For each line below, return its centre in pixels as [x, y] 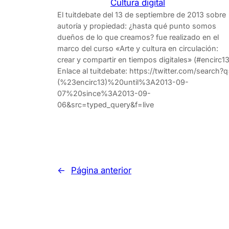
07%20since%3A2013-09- [104, 94]
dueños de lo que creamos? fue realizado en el [138, 37]
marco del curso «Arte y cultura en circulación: [138, 49]
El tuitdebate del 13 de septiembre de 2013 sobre [142, 15]
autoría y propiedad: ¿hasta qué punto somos [137, 26]
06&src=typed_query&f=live [106, 105]
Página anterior [101, 170]
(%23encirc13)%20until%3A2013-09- [123, 82]
